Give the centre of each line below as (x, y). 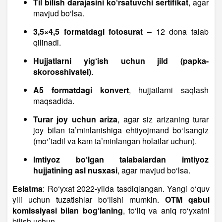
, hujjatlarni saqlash (168, 90)
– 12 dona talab (176, 32)
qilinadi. (47, 43)
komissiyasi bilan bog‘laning (68, 211)
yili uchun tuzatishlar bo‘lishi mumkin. (89, 200)
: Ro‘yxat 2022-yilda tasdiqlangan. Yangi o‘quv (126, 189)
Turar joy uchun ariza (76, 119)
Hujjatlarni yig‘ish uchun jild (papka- (121, 61)
